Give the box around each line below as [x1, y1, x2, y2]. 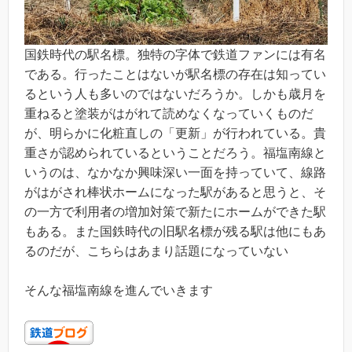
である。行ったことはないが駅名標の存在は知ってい [24, 67, 326, 81]
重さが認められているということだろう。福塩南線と [24, 145, 326, 159]
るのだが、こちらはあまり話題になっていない [24, 244, 288, 258]
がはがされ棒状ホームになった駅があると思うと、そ [24, 185, 326, 199]
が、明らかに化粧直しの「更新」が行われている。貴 [24, 126, 326, 140]
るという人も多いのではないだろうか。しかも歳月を [24, 86, 326, 101]
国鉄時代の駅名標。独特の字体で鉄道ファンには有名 [24, 47, 326, 61]
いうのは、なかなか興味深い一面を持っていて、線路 [24, 165, 326, 179]
